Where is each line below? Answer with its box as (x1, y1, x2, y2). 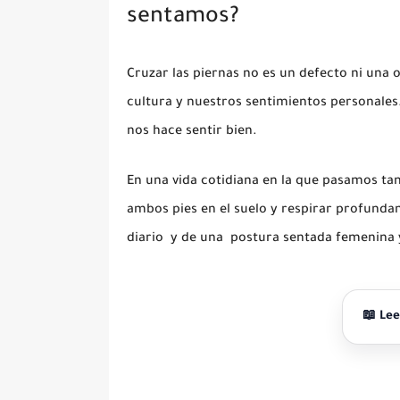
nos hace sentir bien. (127, 125, 257, 140)
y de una (163, 232, 230, 247)
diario (127, 232, 163, 247)
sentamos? (127, 6, 239, 31)
